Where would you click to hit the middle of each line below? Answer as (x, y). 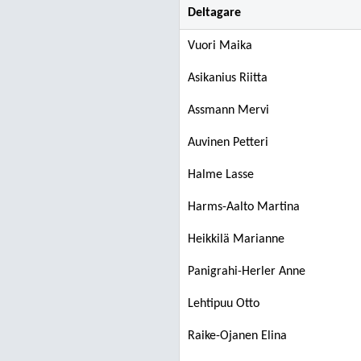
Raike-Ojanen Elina (237, 336)
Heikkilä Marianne (236, 239)
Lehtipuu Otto (224, 304)
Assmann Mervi (228, 110)
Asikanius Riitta (228, 78)
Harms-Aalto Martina (244, 207)
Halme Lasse (221, 175)
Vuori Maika (220, 46)
